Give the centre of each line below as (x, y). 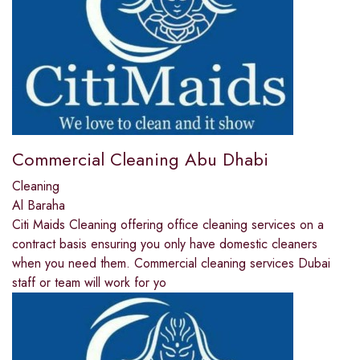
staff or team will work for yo (89, 283)
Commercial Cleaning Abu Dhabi (140, 160)
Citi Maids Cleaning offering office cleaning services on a (168, 225)
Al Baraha (39, 206)
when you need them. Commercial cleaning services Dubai (171, 264)
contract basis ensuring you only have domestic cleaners (165, 244)
